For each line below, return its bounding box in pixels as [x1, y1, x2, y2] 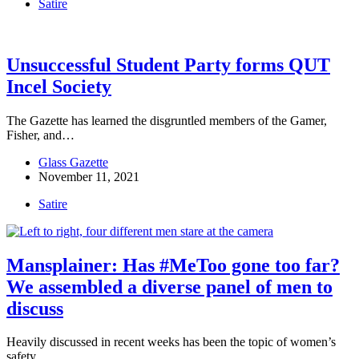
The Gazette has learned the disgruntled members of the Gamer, [6, 113, 327, 127]
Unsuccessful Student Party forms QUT [6, 54, 330, 75]
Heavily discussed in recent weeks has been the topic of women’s [6, 335, 336, 349]
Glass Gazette [38, 155, 108, 169]
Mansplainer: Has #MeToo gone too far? [6, 254, 340, 276]
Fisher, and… [6, 127, 75, 142]
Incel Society [6, 75, 111, 97]
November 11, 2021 [38, 169, 139, 184]
